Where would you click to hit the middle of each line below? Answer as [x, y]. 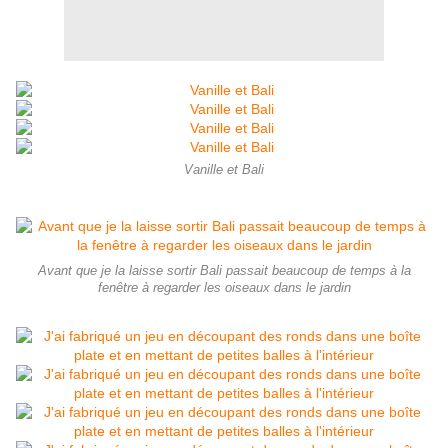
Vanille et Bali [224, 170]
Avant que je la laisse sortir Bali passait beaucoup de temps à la [224, 271]
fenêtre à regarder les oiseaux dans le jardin [224, 288]
